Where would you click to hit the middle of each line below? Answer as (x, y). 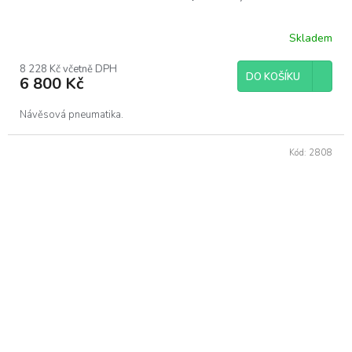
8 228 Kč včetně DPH (68, 70)
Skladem (311, 38)
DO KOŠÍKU (273, 77)
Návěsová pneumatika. (71, 115)
